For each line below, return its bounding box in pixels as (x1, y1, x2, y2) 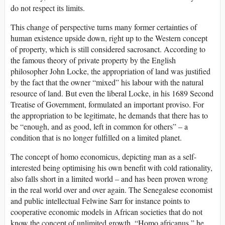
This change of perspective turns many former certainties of (11, 21, 197, 32)
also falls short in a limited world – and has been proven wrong (11, 173, 208, 184)
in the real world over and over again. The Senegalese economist (11, 184, 212, 195)
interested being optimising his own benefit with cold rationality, (11, 162, 212, 173)
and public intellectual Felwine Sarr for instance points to (11, 195, 190, 206)
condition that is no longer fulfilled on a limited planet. (11, 132, 182, 143)
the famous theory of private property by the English (11, 54, 176, 65)
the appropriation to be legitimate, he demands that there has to (11, 109, 208, 121)
